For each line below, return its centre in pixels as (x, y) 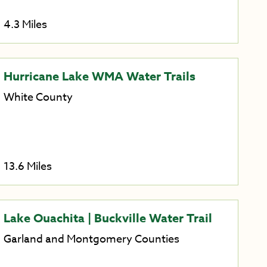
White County (38, 97)
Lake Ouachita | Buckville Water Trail (108, 218)
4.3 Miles (25, 24)
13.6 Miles (27, 167)
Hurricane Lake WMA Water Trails (99, 76)
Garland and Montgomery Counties (91, 240)
